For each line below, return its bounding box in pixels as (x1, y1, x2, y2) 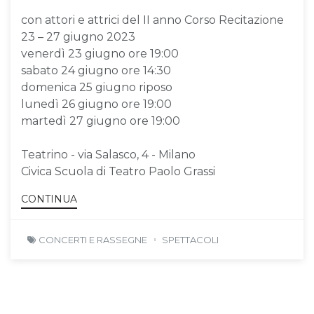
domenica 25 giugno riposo (21, 80, 172, 94)
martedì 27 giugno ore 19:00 (21, 114, 180, 128)
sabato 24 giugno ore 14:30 (21, 63, 171, 77)
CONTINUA (21, 193, 77, 206)
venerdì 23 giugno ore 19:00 (21, 46, 179, 60)
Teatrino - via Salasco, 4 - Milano (21, 147, 196, 161)
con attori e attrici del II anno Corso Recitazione (21, 13, 284, 27)
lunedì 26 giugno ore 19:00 (21, 97, 172, 111)
